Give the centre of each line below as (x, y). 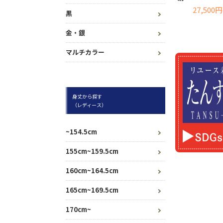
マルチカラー (85, 52)
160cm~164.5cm (92, 171)
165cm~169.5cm (92, 190)
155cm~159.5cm (92, 151)
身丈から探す (87, 97)
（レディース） (89, 105)
